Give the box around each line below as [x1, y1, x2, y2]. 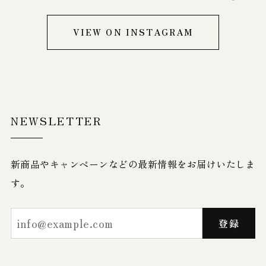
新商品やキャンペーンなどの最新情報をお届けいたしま [10, 156, 255, 171]
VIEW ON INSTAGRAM [72, 26, 194, 39]
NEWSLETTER [10, 113, 102, 129]
